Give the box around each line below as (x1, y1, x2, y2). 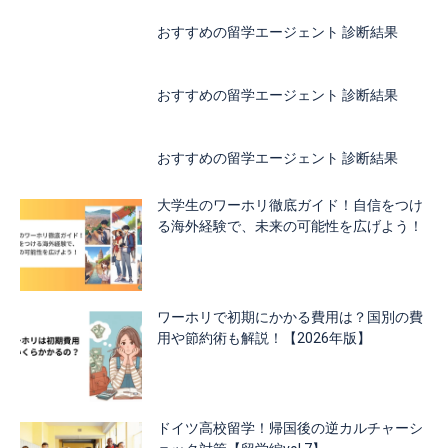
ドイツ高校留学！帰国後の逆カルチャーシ (157, 420, 424, 437)
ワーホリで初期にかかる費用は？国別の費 (157, 308, 424, 325)
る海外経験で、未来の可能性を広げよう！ (157, 217, 424, 234)
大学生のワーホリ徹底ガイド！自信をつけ (157, 196, 424, 213)
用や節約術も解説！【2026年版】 (157, 329, 372, 346)
